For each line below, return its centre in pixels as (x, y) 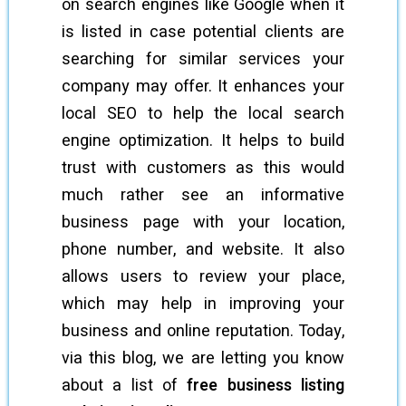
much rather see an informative (203, 195)
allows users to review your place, (203, 277)
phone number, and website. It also (203, 250)
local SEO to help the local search (203, 114)
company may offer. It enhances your (203, 87)
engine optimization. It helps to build (203, 141)
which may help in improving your (203, 304)
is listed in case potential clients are (203, 32)
